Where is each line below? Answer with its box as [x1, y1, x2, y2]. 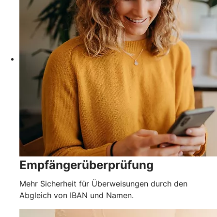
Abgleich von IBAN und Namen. [19, 190, 134, 200]
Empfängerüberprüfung [19, 157, 154, 172]
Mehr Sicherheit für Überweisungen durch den [19, 178, 187, 188]
